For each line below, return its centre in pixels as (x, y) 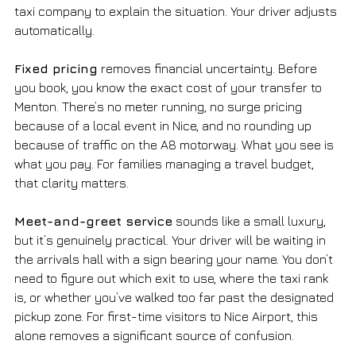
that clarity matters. (72, 182)
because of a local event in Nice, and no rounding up (164, 125)
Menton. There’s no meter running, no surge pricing (160, 106)
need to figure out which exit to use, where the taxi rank (173, 278)
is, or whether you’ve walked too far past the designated (176, 297)
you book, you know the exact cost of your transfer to (170, 87)
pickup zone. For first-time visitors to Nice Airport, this (168, 316)
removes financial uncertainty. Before (209, 68)
